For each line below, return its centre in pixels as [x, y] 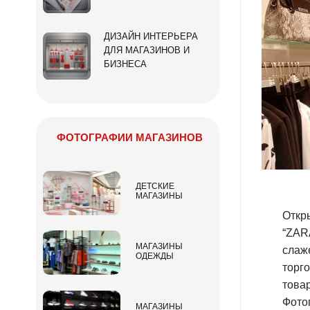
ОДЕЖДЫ [154, 256]
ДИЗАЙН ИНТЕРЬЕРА [151, 36]
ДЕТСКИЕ [155, 186]
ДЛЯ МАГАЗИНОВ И [147, 50]
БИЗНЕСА [126, 64]
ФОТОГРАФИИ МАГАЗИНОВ [130, 137]
